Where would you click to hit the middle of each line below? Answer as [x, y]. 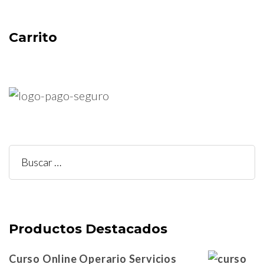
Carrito [33, 37]
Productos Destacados [88, 229]
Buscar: [39, 162]
